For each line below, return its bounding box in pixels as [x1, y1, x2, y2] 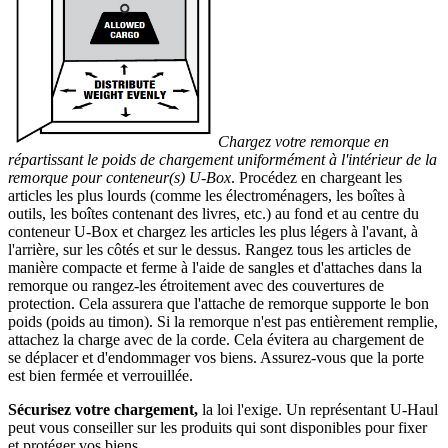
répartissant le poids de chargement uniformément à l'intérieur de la [8, 150, 437, 168]
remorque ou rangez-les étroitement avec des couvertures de [8, 276, 384, 294]
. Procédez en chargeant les [231, 168, 402, 186]
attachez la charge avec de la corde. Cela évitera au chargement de [8, 330, 424, 348]
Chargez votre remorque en [218, 132, 389, 150]
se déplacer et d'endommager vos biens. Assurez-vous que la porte [8, 348, 424, 366]
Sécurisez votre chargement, [8, 400, 198, 418]
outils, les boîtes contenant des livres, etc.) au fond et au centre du [8, 204, 419, 222]
